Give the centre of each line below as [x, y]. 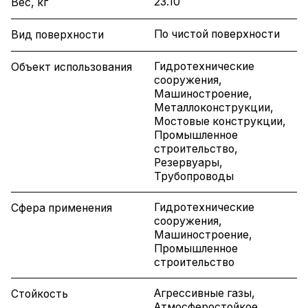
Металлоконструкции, [214, 108]
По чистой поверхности [217, 34]
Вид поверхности [57, 35]
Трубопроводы [194, 177]
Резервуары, [188, 163]
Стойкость [40, 294]
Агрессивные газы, [205, 294]
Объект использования [71, 67]
